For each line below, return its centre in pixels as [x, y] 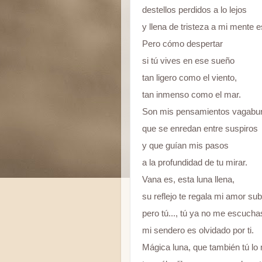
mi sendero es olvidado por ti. [198, 230]
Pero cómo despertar [184, 44]
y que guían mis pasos [185, 146]
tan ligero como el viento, [189, 78]
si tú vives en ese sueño [188, 61]
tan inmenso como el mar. [192, 95]
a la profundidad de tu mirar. [195, 163]
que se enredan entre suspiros [201, 129]
